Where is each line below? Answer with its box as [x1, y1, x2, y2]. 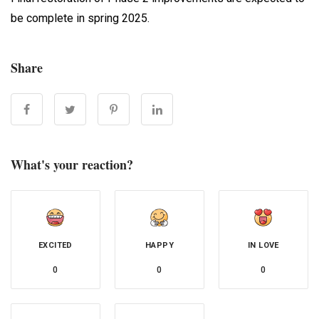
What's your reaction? [11, 155, 133, 174]
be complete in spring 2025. [11, 11, 150, 25]
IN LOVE [248, 240, 279, 250]
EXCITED [38, 240, 73, 250]
